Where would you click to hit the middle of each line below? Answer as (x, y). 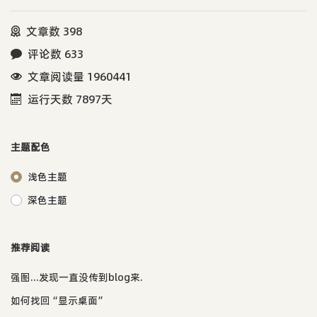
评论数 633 (56, 53)
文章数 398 (54, 31)
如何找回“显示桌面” (58, 300)
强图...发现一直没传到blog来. (77, 277)
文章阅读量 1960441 (80, 76)
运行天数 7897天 (70, 99)
